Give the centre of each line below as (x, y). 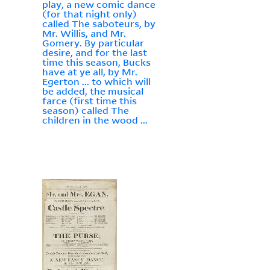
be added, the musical (93, 91)
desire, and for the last (94, 53)
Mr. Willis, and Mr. (84, 33)
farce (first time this (89, 101)
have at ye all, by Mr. (89, 72)
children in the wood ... (95, 120)
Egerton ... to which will (96, 82)
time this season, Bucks (96, 62)
